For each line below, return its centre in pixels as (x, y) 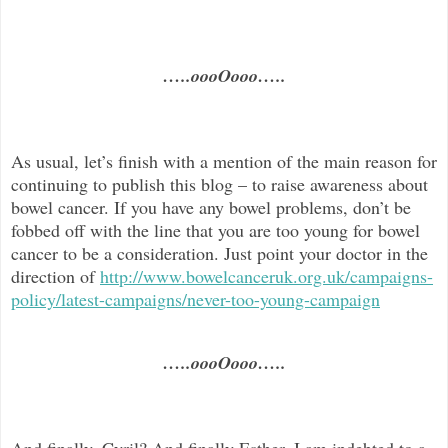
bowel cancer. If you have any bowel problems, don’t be (211, 206)
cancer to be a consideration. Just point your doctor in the (219, 252)
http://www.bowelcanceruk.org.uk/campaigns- (266, 275)
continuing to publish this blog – (129, 183)
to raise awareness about (340, 183)
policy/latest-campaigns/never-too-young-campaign (195, 298)
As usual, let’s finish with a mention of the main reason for (224, 160)
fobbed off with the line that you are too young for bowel (215, 229)
